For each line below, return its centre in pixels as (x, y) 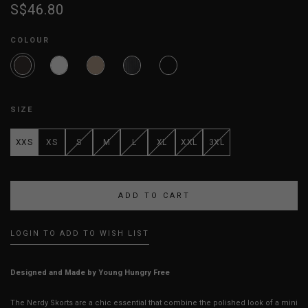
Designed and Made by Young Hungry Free (90, 273)
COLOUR (30, 41)
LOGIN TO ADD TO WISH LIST (80, 234)
